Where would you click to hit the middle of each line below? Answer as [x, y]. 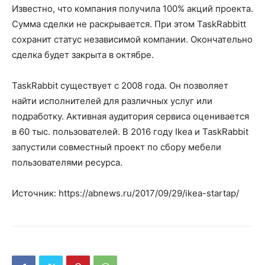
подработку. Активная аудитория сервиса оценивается [130, 116]
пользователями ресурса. [67, 162]
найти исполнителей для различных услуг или [112, 101]
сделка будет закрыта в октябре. [83, 55]
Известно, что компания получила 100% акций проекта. [132, 9]
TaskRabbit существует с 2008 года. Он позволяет [120, 85]
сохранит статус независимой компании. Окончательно [132, 39]
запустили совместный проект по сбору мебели [117, 147]
